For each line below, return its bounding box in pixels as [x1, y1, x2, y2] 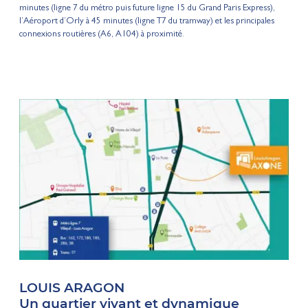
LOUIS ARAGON [19, 279, 125, 296]
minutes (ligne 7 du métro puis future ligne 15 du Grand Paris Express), [19, 3, 275, 13]
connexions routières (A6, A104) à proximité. [19, 30, 184, 39]
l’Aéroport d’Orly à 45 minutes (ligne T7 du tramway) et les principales [19, 16, 274, 26]
